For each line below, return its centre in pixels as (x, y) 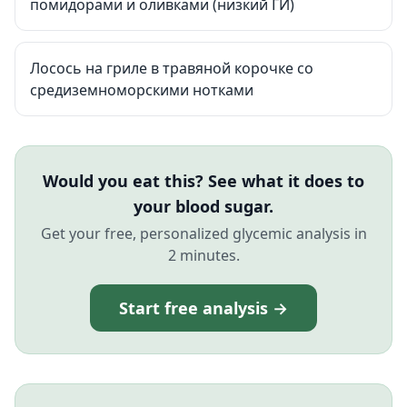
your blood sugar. (203, 206)
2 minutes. (203, 255)
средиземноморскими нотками (142, 90)
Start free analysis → (203, 308)
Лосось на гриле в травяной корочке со (172, 68)
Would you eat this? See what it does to (203, 181)
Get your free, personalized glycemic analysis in (203, 233)
